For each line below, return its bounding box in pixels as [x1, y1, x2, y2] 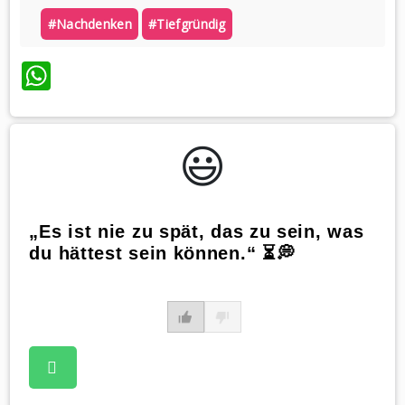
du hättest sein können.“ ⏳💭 [29, 243, 296, 264]
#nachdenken [47, 15, 132, 33]
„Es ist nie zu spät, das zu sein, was [29, 221, 364, 242]
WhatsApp [50, 56, 190, 96]
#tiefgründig [148, 15, 226, 33]
